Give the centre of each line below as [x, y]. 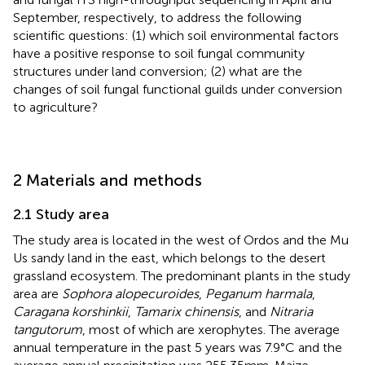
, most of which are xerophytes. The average [211, 329]
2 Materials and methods [108, 180]
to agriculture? [55, 107]
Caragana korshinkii [70, 311]
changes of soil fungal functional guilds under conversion [178, 89]
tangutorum [48, 329]
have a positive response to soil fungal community [159, 53]
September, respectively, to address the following [157, 17]
